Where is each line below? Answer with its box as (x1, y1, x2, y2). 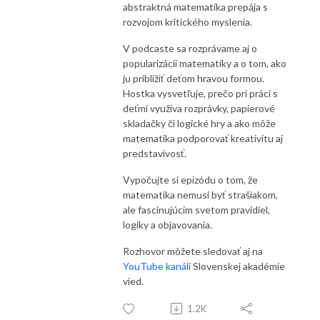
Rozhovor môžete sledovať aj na (123, 244, 263, 257)
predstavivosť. (123, 146, 186, 159)
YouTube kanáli (123, 259, 191, 272)
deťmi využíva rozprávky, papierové (123, 101, 275, 114)
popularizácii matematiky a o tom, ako (123, 56, 286, 69)
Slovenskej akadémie (191, 259, 285, 272)
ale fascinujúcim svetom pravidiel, (123, 203, 270, 216)
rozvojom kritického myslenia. (123, 15, 252, 28)
